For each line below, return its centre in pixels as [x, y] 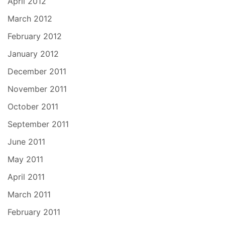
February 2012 [35, 36]
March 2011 [29, 194]
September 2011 [38, 124]
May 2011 [25, 159]
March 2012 [30, 18]
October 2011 [33, 106]
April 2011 [26, 177]
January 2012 [33, 53]
